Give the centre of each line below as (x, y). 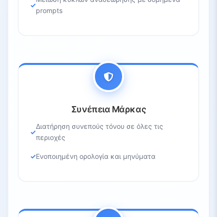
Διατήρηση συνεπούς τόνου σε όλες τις (100, 126)
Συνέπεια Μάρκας (108, 109)
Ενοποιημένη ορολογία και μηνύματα (96, 156)
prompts (49, 11)
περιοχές (51, 138)
